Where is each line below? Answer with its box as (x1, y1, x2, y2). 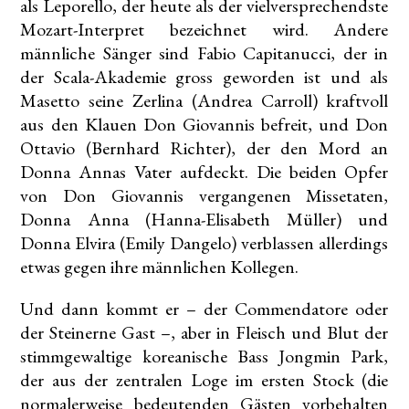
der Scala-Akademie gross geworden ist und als (20, 65, 389, 89)
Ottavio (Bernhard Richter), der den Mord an (20, 136, 389, 161)
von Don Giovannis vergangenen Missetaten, (20, 184, 389, 208)
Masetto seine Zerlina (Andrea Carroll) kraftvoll (20, 89, 389, 113)
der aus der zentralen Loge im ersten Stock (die (20, 368, 389, 393)
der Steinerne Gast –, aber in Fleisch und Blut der (20, 320, 389, 345)
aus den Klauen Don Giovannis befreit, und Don (20, 112, 389, 137)
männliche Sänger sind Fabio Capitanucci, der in (20, 41, 389, 66)
